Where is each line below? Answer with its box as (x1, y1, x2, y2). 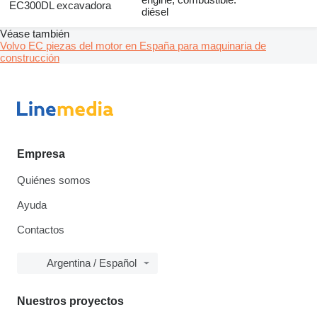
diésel (142, 6, 169, 18)
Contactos (17, 224, 64, 236)
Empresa (17, 148, 65, 161)
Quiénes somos (17, 174, 91, 187)
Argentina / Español (47, 257, 137, 270)
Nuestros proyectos (17, 295, 124, 308)
